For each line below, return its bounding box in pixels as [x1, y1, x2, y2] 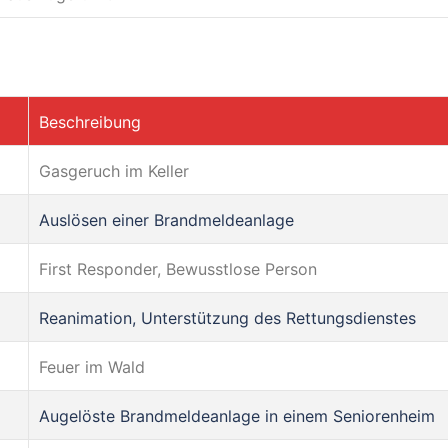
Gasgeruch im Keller [39, 160, 189, 181]
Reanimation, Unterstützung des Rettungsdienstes [39, 307, 416, 328]
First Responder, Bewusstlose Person [39, 258, 317, 279]
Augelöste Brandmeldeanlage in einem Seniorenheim [39, 405, 435, 426]
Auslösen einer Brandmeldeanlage [39, 209, 294, 230]
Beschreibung [39, 111, 141, 132]
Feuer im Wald [39, 356, 145, 377]
